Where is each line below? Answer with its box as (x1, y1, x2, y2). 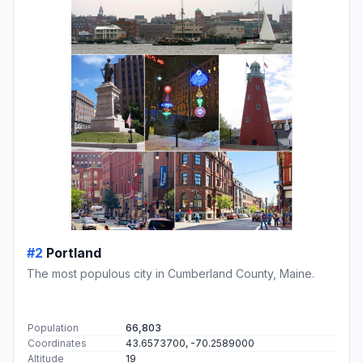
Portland (46, 245, 101, 262)
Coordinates (28, 337, 87, 350)
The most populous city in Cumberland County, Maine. (27, 267, 314, 281)
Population (28, 322, 79, 335)
